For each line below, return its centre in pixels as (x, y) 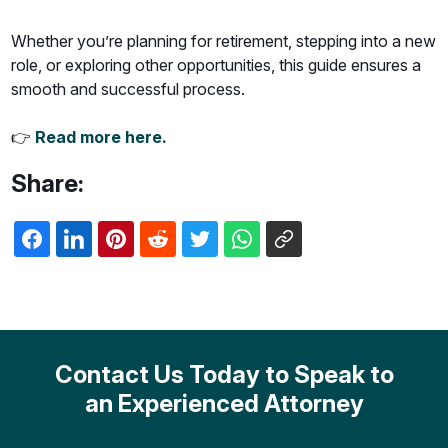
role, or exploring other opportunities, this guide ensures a (216, 65)
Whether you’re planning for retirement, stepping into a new (224, 41)
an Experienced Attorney (224, 403)
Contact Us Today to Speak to (224, 374)
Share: (48, 183)
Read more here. (101, 137)
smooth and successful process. (128, 89)
